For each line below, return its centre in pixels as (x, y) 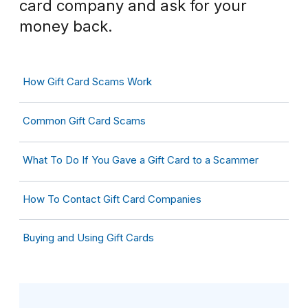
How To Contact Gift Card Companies (112, 199)
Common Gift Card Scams (84, 121)
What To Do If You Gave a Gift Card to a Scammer (141, 159)
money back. (66, 26)
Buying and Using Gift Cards (88, 238)
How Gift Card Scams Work (87, 82)
